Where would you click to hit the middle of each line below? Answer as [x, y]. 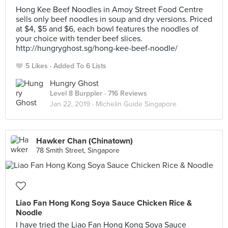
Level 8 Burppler [76, 93]
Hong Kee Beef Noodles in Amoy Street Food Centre [109, 10]
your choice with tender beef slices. [79, 39]
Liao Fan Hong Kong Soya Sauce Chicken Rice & [104, 203]
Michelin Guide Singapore [136, 104]
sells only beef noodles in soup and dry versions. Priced [114, 19]
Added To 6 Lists [80, 66]
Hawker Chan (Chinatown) [84, 141]
